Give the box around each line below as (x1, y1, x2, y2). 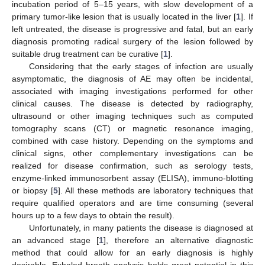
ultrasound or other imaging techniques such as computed (12, 111, 253, 121)
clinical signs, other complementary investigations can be (12, 148, 253, 158)
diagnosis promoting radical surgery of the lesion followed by (12, 36, 253, 46)
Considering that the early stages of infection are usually (28, 61, 253, 71)
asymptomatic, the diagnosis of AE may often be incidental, (12, 73, 253, 83)
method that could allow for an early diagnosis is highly (12, 247, 253, 257)
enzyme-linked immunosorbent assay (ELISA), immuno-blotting (12, 173, 253, 183)
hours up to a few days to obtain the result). (12, 210, 174, 220)
